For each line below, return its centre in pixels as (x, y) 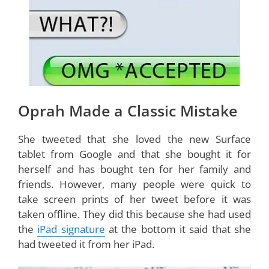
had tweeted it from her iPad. (86, 244)
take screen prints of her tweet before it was (134, 199)
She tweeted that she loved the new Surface (134, 139)
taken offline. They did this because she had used (134, 214)
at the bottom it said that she (178, 229)
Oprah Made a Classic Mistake (128, 110)
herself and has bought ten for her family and (134, 169)
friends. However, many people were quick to (134, 184)
